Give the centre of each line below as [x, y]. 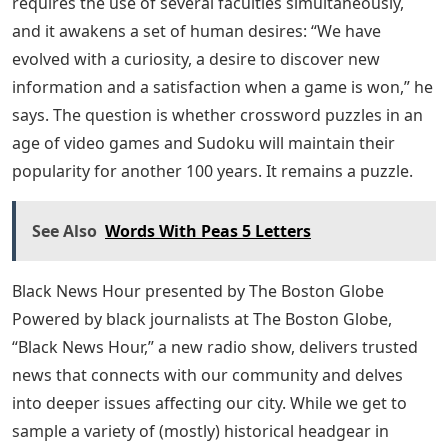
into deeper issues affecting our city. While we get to [209, 403]
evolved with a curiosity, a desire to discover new [196, 59]
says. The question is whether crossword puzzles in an [217, 115]
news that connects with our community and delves [207, 375]
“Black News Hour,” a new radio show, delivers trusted [215, 347]
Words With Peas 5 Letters [208, 231]
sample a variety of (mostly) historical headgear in [200, 431]
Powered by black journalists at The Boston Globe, [202, 319]
